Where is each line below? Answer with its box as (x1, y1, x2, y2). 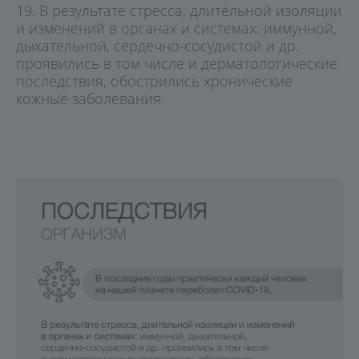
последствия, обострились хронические (16, 71, 292, 91)
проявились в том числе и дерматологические (16, 53, 337, 73)
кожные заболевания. (16, 88, 164, 108)
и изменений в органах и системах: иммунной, (16, 18, 337, 38)
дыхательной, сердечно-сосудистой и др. (16, 35, 299, 55)
